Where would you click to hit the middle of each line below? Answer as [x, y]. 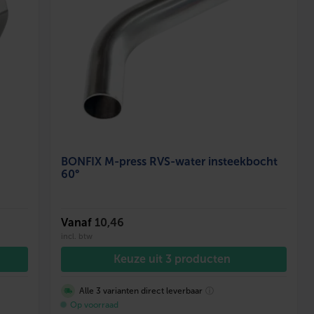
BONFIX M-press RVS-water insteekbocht [170, 161]
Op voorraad [95, 305]
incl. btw [77, 236]
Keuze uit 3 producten [172, 259]
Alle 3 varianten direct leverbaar [141, 291]
